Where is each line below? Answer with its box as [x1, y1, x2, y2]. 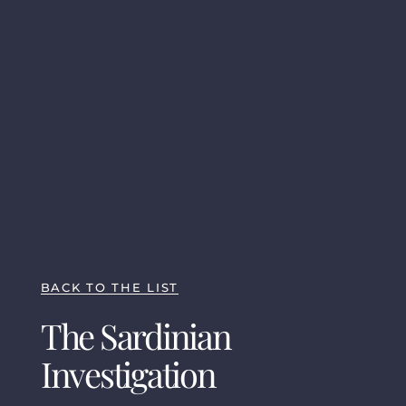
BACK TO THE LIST [40, 280, 179, 295]
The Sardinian [40, 313, 231, 360]
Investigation [40, 351, 216, 398]
